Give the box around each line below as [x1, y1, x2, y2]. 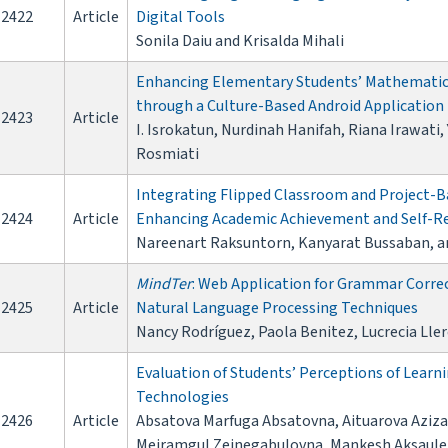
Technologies [136, 386, 229, 409]
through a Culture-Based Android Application [136, 95, 444, 118]
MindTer [136, 273, 192, 296]
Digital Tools [136, 6, 225, 29]
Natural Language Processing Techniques [136, 297, 418, 320]
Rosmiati [136, 143, 199, 166]
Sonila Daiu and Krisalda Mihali [136, 30, 344, 53]
